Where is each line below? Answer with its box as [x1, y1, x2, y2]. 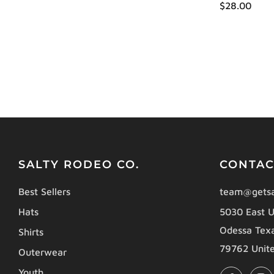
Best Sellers [18, 186, 70, 197]
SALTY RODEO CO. [18, 158, 139, 171]
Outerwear [18, 246, 67, 257]
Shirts [18, 226, 43, 237]
